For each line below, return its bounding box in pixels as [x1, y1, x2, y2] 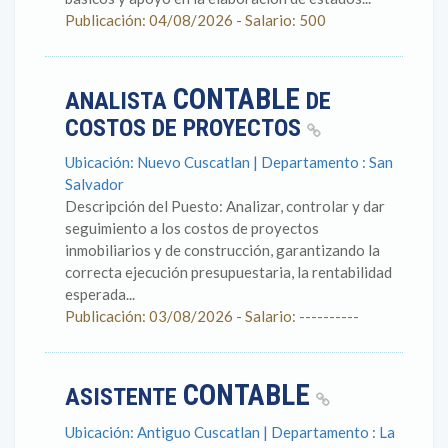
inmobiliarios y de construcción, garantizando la [65, 241, 380, 259]
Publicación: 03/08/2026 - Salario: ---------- [65, 307, 359, 325]
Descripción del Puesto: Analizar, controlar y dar [65, 197, 385, 215]
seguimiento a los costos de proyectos [65, 219, 319, 237]
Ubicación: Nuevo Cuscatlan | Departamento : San [65, 153, 393, 171]
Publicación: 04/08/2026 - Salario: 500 [65, 11, 326, 29]
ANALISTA [65, 87, 173, 115]
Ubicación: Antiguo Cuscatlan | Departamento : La [65, 423, 395, 441]
